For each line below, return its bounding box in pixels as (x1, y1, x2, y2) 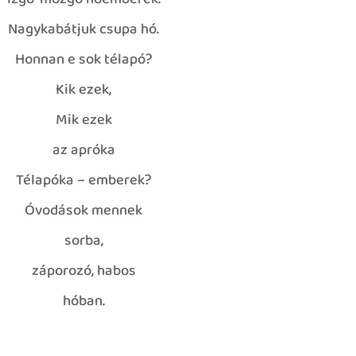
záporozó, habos (31, 257, 136, 287)
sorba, (64, 227, 103, 257)
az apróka (52, 137, 115, 166)
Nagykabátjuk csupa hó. (8, 16, 160, 45)
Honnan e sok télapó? (14, 46, 153, 75)
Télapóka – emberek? (15, 167, 152, 196)
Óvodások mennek (25, 197, 143, 226)
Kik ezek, (56, 76, 112, 106)
